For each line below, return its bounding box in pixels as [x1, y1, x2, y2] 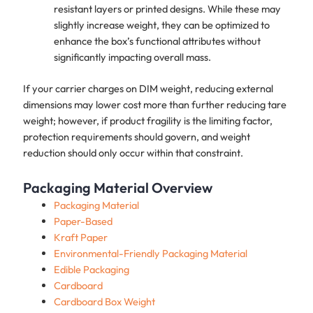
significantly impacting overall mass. [53, 50, 211, 64]
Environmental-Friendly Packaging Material [53, 246, 247, 260]
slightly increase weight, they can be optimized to [53, 18, 270, 32]
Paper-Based [53, 214, 112, 228]
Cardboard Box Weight [53, 294, 155, 308]
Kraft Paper [53, 230, 108, 244]
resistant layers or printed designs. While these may [53, 2, 281, 16]
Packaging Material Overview [22, 178, 212, 196]
